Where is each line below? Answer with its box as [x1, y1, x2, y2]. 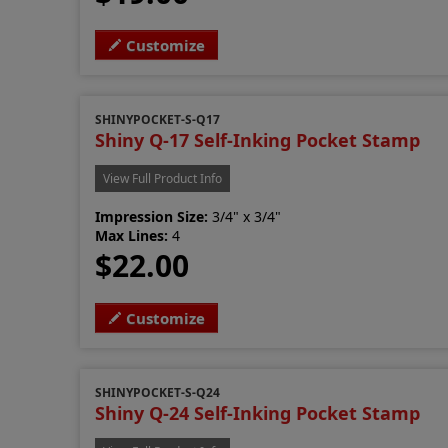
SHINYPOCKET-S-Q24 [95, 383, 221, 401]
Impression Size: [95, 206, 209, 226]
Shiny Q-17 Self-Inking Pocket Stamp [95, 127, 421, 152]
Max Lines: [95, 225, 169, 245]
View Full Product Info [103, 169, 223, 187]
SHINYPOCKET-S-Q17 [95, 110, 221, 128]
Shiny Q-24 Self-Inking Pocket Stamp [95, 400, 421, 425]
